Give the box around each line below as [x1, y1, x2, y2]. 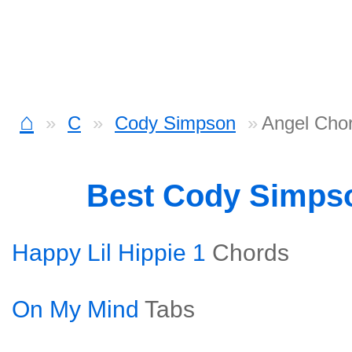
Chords [212, 240, 289, 266]
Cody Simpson [115, 112, 236, 134]
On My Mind [12, 296, 139, 322]
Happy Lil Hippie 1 [12, 240, 206, 266]
